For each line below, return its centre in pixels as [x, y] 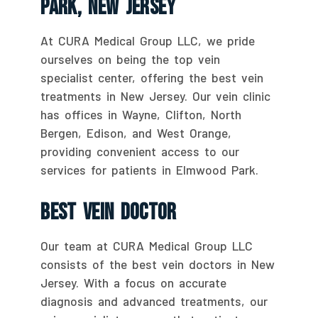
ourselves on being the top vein [131, 59]
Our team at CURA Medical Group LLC [147, 245]
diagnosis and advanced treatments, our [154, 301]
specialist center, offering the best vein [152, 77]
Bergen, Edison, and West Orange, [136, 132]
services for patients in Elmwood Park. [150, 169]
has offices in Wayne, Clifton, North [141, 114]
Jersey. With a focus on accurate [134, 282]
